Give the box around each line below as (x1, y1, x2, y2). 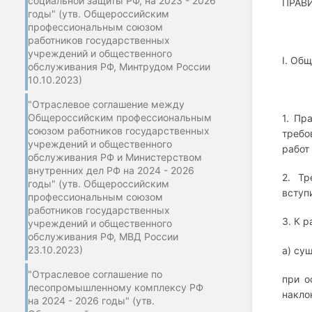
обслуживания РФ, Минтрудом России (28, 60, 210, 72)
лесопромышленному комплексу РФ (28, 281, 203, 293)
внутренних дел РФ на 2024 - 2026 (28, 164, 194, 176)
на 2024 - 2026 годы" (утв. (28, 294, 155, 306)
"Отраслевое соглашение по (28, 267, 162, 280)
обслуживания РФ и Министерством (28, 150, 202, 163)
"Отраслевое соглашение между (28, 97, 185, 110)
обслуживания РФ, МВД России (28, 230, 178, 242)
